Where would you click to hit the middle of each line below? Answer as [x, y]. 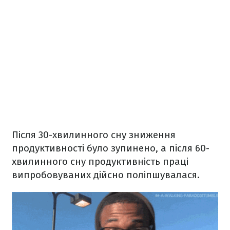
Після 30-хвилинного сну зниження [94, 135]
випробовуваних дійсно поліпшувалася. [106, 175]
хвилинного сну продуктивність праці [100, 162]
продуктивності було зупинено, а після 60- [111, 148]
